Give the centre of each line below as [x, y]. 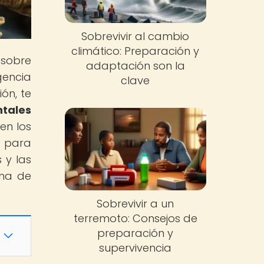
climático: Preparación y [136, 51]
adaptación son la [135, 66]
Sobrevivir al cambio [136, 37]
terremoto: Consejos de [135, 218]
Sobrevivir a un [136, 203]
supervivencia [136, 247]
